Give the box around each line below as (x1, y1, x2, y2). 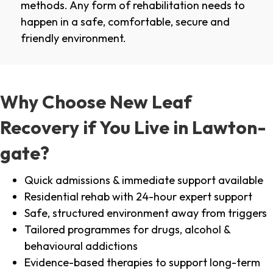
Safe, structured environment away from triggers (24, 206, 267, 221)
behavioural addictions (24, 239, 138, 253)
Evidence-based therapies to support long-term (24, 255, 260, 270)
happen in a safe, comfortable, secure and (21, 15, 230, 29)
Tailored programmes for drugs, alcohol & (24, 222, 230, 237)
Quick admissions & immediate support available (24, 173, 263, 188)
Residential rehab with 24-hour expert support (24, 190, 252, 204)
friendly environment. (21, 31, 126, 46)
